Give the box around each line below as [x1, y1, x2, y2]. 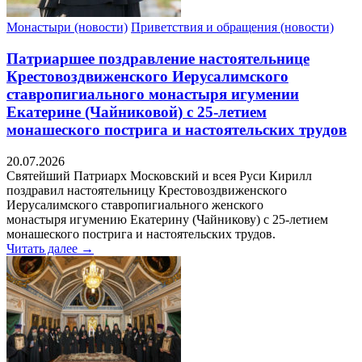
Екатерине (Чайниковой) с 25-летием [6, 103, 267, 121]
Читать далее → [6, 241, 94, 255]
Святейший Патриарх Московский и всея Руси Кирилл [6, 168, 312, 183]
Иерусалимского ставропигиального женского [6, 197, 263, 212]
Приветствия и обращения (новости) [131, 20, 334, 35]
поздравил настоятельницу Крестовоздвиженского [6, 183, 287, 197]
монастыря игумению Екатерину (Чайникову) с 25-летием [6, 212, 328, 226]
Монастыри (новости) [6, 20, 128, 35]
